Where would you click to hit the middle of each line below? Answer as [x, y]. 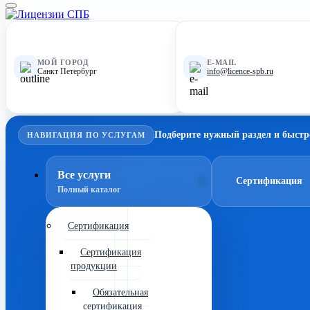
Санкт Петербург [67, 71]
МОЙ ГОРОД [63, 62]
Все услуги [84, 174]
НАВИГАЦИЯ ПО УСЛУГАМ [86, 135]
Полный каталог [89, 189]
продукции [94, 266]
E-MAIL [221, 62]
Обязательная [120, 292]
